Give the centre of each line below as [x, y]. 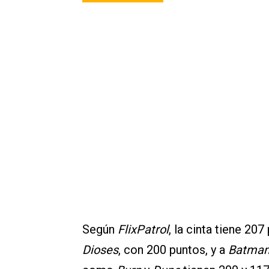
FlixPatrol [143, 229]
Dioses [100, 250]
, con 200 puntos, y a [173, 250]
